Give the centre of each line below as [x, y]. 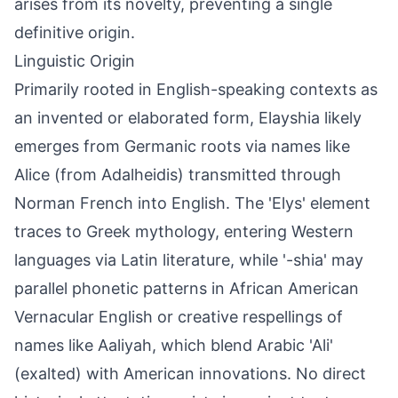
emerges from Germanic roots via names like [182, 146]
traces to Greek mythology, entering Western [184, 231]
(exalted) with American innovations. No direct [190, 374]
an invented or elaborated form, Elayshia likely [188, 118]
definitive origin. [75, 32]
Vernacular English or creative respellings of [179, 317]
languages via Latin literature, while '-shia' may [189, 260]
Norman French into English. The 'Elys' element [192, 203]
